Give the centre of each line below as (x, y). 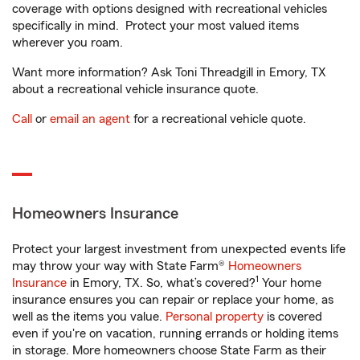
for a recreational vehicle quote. (218, 119)
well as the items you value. (89, 317)
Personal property (215, 317)
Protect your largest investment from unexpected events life (179, 249)
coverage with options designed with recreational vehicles (170, 9)
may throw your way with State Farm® (120, 266)
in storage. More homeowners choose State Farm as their (169, 350)
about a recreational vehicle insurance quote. (135, 89)
